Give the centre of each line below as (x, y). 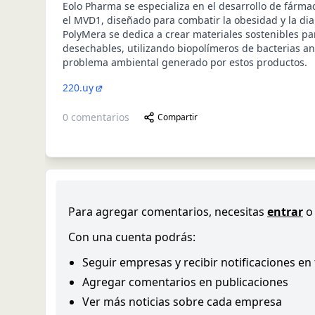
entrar (285, 212)
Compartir (178, 117)
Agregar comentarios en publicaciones (185, 282)
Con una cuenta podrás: (132, 237)
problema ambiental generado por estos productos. (185, 62)
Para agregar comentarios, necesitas (166, 212)
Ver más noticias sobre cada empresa (182, 302)
